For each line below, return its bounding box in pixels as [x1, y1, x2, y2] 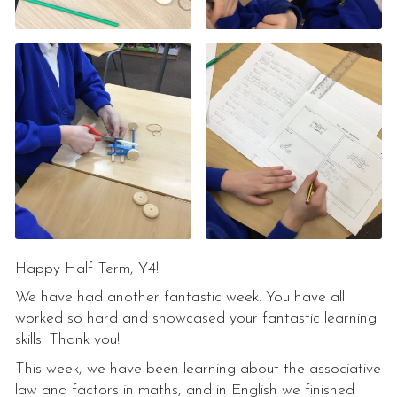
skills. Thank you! [14, 332, 120, 348]
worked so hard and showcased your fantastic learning [14, 311, 377, 327]
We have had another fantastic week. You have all [14, 290, 345, 306]
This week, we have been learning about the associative [14, 362, 381, 378]
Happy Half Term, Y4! [14, 261, 159, 276]
